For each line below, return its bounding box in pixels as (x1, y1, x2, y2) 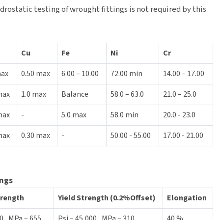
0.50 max (21, 68, 50, 79)
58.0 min (110, 110, 138, 120)
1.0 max (21, 89, 46, 100)
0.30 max (21, 130, 50, 141)
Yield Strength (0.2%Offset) (58, 192, 156, 203)
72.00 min (110, 68, 142, 79)
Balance (61, 89, 88, 100)
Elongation (167, 192, 207, 203)
